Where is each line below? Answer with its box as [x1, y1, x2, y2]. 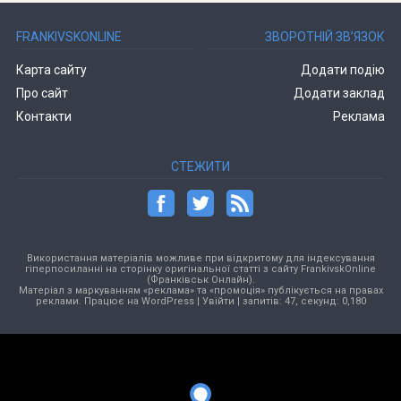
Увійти [201, 295, 235, 307]
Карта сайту [15, 63, 87, 77]
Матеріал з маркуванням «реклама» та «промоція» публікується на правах [18, 285, 383, 296]
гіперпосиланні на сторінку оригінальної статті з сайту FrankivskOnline [25, 263, 376, 275]
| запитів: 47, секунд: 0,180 [234, 295, 366, 307]
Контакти [15, 109, 72, 124]
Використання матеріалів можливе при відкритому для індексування [26, 252, 375, 264]
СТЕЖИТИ [170, 159, 230, 174]
